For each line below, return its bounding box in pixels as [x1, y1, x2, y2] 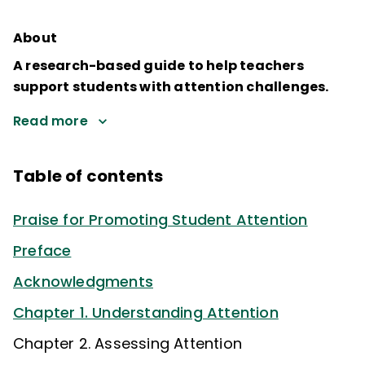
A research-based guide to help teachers [13, 56, 304, 75]
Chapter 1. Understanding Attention [13, 301, 279, 323]
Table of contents [13, 164, 164, 187]
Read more [13, 111, 88, 130]
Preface [13, 240, 72, 261]
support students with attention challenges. [13, 77, 329, 96]
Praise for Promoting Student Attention [13, 209, 308, 230]
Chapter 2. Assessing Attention [13, 332, 242, 354]
